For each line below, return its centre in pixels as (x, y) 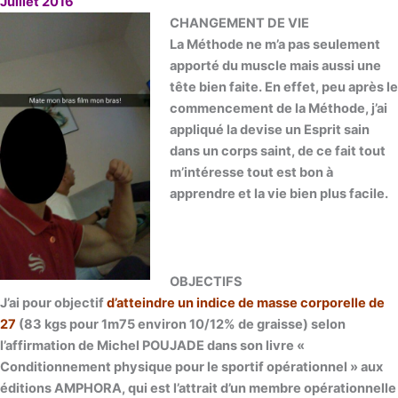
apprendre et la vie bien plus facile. (279, 194)
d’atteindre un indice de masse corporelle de (246, 303)
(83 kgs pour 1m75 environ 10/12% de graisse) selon (181, 325)
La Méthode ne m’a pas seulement (275, 45)
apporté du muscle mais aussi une (275, 66)
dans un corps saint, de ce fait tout (277, 151)
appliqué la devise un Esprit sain (269, 130)
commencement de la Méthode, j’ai (278, 109)
